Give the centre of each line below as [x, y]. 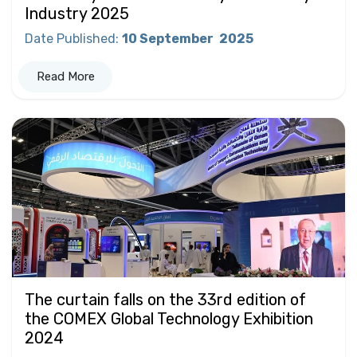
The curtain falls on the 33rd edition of [165, 299]
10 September [169, 39]
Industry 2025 [77, 14]
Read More [65, 77]
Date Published [70, 39]
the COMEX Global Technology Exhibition [169, 318]
